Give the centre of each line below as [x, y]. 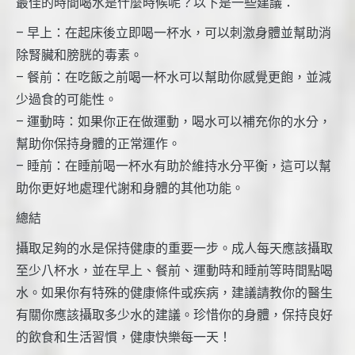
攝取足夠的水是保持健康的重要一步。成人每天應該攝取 [174, 248]
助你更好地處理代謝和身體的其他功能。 [130, 188]
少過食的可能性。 [67, 99]
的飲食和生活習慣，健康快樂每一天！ [124, 337]
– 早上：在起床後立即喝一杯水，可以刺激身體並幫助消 [174, 32]
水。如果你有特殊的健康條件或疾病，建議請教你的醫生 [174, 292]
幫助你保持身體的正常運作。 [98, 143]
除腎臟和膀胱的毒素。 [79, 55]
